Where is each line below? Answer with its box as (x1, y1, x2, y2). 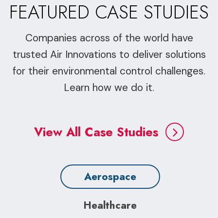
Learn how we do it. (64, 81, 154, 94)
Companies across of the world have (25, 31, 193, 45)
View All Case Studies (34, 123, 158, 141)
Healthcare (83, 198, 137, 213)
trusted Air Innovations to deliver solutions (12, 48, 206, 61)
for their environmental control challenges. (13, 64, 205, 78)
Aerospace (84, 169, 136, 184)
